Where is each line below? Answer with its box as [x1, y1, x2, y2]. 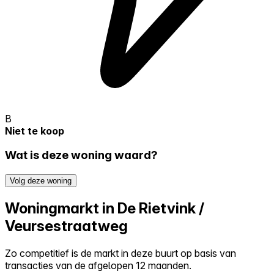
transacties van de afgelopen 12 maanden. [5, 259, 191, 272]
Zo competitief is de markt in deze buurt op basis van [5, 246, 236, 259]
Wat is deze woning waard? [5, 148, 158, 163]
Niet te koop [5, 124, 64, 137]
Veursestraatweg [5, 217, 128, 235]
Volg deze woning [10, 176, 72, 186]
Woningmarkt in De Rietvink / [5, 199, 204, 217]
